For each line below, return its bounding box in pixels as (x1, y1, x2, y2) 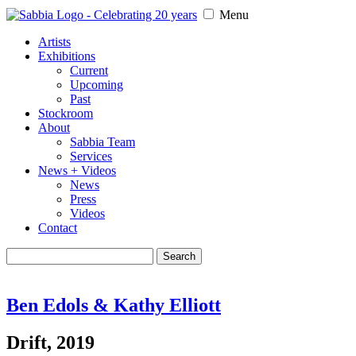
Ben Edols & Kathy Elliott (6, 294, 221, 315)
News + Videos (38, 164, 116, 177)
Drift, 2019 (6, 331, 95, 353)
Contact (38, 221, 77, 234)
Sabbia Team (70, 135, 135, 149)
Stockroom (38, 106, 93, 120)
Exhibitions (38, 49, 95, 63)
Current (70, 64, 108, 77)
